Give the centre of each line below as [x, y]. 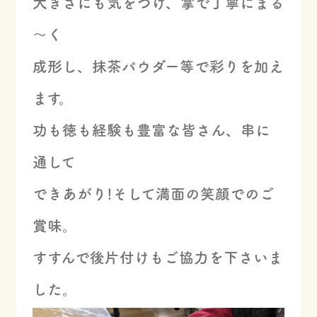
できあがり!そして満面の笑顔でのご [153, 194]
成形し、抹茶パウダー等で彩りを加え [158, 66]
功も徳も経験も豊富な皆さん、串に [151, 130]
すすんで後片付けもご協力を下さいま [157, 257]
